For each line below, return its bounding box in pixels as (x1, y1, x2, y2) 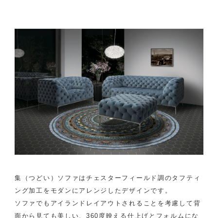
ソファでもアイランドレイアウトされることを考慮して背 (15, 199, 201, 207)
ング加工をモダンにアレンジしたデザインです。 (15, 186, 172, 194)
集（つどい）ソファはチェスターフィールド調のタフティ (15, 174, 201, 182)
